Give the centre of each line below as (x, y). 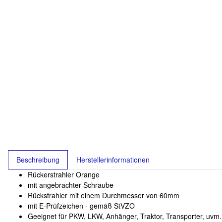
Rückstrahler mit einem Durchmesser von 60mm (104, 195)
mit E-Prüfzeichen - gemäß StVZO (81, 206)
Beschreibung (38, 160)
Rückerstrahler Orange (64, 174)
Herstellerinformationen (113, 160)
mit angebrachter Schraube (71, 185)
